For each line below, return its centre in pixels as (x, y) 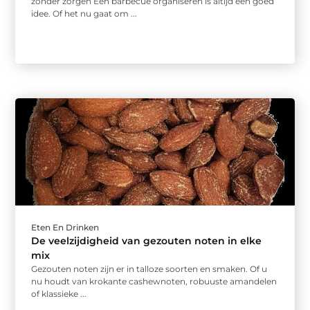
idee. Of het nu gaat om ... (84, 14)
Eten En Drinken (65, 228)
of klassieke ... (59, 294)
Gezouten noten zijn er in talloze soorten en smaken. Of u (149, 269)
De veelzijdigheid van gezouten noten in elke (147, 241)
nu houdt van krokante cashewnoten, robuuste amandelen (154, 282)
